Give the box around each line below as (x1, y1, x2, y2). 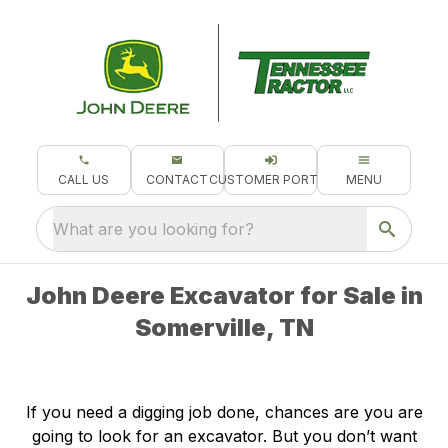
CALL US (58, 171, 110, 187)
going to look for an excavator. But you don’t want (31, 425, 417, 446)
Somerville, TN (134, 312, 314, 342)
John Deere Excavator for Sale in (25, 280, 423, 310)
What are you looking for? (53, 218, 255, 239)
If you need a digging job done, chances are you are (25, 401, 423, 422)
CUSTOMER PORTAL (209, 171, 333, 187)
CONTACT (146, 171, 209, 187)
